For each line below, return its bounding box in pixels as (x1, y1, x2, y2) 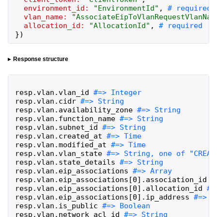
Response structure (13, 56, 68, 63)
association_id (145, 175, 207, 184)
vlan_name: (23, 13, 67, 22)
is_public (58, 201, 98, 210)
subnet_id (58, 123, 98, 132)
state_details (58, 157, 115, 167)
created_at (58, 131, 102, 140)
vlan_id (58, 88, 89, 97)
